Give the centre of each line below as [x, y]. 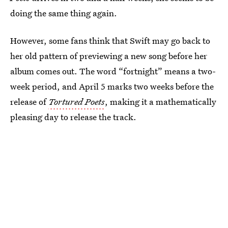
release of [29, 102]
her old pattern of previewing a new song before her [109, 56]
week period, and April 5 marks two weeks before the [112, 86]
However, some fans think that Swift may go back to [110, 40]
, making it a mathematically [161, 102]
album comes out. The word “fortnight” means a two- [113, 71]
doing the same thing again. [64, 13]
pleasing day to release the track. [73, 117]
